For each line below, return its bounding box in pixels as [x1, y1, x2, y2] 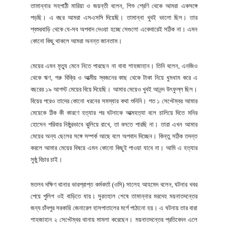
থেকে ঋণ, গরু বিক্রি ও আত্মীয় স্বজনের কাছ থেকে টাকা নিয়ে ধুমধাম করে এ [31, 73, 197, 81]
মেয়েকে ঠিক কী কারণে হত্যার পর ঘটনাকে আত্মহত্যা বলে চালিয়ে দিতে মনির [31, 108, 197, 117]
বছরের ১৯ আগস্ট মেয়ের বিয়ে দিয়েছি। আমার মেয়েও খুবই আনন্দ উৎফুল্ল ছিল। [31, 85, 197, 93]
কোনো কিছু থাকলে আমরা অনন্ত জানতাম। [31, 37, 122, 45]
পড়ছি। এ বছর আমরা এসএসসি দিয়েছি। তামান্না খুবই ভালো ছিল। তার [31, 13, 197, 21]
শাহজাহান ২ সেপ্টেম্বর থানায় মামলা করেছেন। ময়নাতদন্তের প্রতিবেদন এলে [31, 215, 197, 223]
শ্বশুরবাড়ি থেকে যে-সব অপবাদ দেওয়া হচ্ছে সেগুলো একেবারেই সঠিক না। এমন [31, 25, 197, 33]
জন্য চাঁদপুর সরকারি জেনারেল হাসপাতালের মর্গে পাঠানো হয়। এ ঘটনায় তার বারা [31, 204, 197, 212]
